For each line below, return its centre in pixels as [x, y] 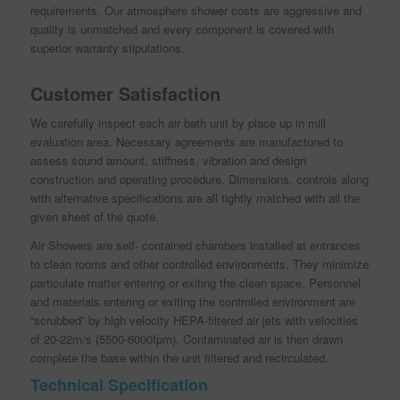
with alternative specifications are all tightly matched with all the [195, 198]
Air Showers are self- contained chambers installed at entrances [195, 246]
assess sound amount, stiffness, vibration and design [168, 161]
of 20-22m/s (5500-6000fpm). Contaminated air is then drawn [186, 339]
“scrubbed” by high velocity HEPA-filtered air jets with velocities [194, 321]
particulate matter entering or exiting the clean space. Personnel [195, 283]
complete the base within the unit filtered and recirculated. [179, 358]
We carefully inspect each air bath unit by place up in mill [178, 123]
